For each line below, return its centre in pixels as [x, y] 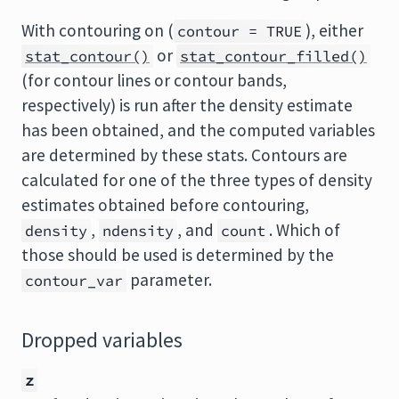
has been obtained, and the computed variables [198, 130]
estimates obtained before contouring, [165, 205]
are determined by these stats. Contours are [184, 155]
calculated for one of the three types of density [197, 180]
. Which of [305, 230]
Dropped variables [102, 340]
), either [334, 30]
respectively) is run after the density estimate [187, 105]
